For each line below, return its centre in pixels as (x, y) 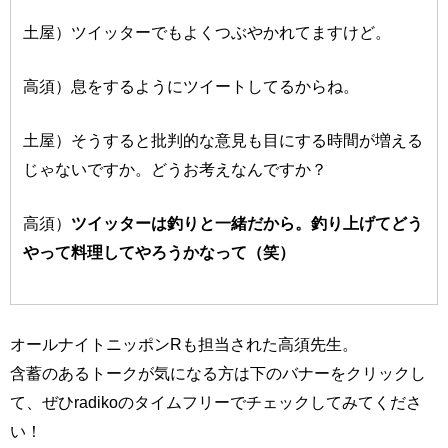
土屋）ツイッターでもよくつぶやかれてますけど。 (207, 31)
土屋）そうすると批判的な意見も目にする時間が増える (223, 139)
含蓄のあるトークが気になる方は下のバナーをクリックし (218, 373)
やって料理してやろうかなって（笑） (159, 251)
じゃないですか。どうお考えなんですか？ (175, 168)
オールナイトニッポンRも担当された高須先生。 (184, 344)
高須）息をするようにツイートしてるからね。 (191, 85)
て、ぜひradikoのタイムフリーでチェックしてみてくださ (216, 402)
